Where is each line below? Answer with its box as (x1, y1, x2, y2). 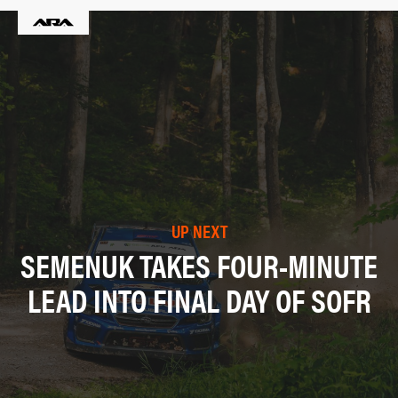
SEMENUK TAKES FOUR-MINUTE (20, 241, 378, 288)
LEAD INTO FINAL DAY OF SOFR (27, 275, 371, 322)
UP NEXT (171, 217, 227, 243)
